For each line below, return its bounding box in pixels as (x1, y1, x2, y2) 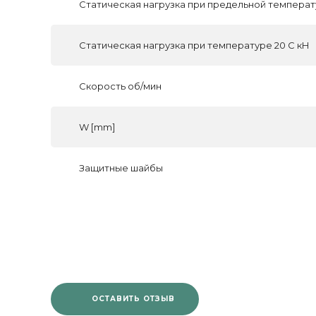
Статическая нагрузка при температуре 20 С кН (79, 39, 310, 51)
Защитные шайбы (79, 162, 163, 174)
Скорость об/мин (79, 80, 162, 92)
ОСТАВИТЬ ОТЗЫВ (92, 294, 176, 303)
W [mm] (79, 121, 115, 133)
